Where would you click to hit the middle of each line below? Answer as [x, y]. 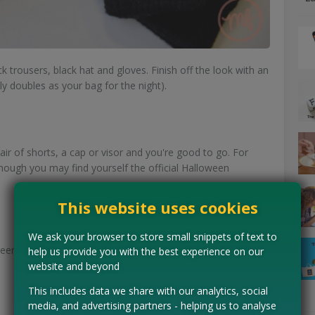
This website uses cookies [157, 207]
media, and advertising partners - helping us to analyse [152, 305]
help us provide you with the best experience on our [146, 251]
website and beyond [74, 266]
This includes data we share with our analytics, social [148, 290]
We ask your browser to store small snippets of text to [153, 236]
